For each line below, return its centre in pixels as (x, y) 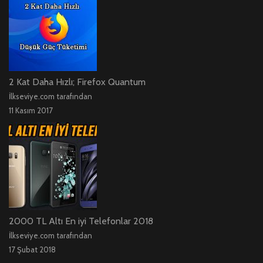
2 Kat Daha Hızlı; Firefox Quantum (77, 82)
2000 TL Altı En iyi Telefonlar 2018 (81, 221)
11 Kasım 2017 (31, 111)
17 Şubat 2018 (32, 250)
